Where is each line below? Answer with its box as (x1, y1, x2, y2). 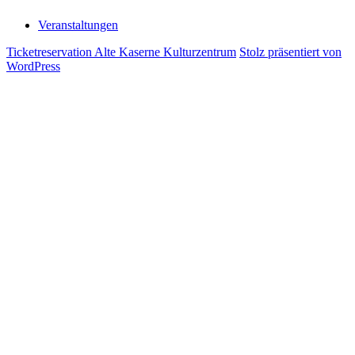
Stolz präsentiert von (239, 45, 342, 59)
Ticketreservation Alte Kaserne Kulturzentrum (6, 45, 236, 59)
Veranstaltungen (38, 18, 118, 32)
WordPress (6, 59, 60, 74)
